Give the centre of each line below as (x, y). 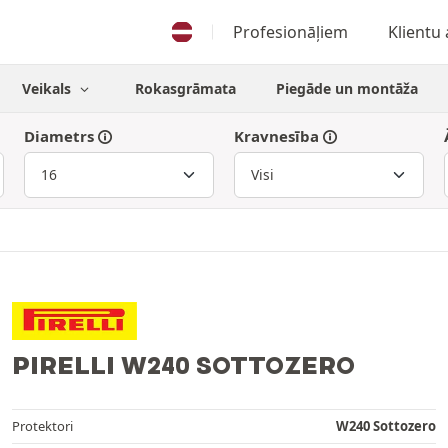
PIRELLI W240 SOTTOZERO (183, 364)
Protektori (42, 425)
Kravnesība (276, 136)
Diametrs (59, 136)
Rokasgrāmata (185, 88)
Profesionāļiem (290, 32)
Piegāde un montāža (346, 88)
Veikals (49, 88)
